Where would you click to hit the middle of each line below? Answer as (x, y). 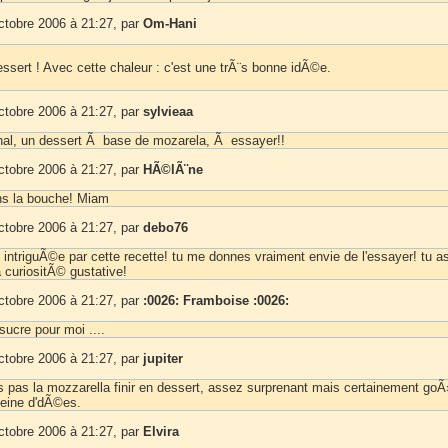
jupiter (163, 358)
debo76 (165, 227)
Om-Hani (170, 23)
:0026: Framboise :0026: (216, 300)
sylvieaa (168, 111)
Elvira (161, 431)
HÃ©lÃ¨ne (173, 169)
